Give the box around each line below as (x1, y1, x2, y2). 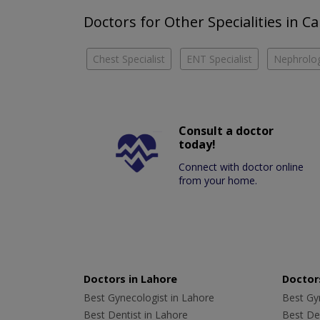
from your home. (179, 174, 258, 188)
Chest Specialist (93, 52, 165, 66)
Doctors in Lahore (84, 272, 177, 286)
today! (179, 136, 216, 153)
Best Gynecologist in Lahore (84, 291, 214, 305)
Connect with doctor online (179, 160, 304, 174)
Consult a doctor (179, 123, 274, 139)
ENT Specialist (186, 52, 252, 66)
